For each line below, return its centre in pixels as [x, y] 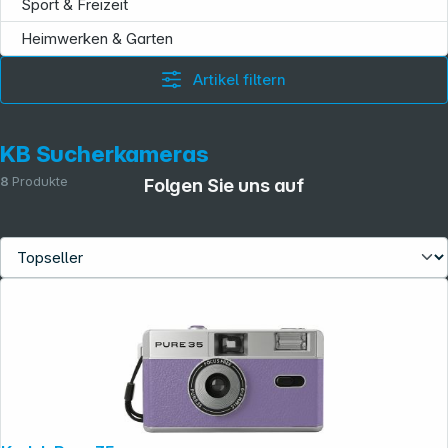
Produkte [40, 181]
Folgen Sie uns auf [224, 184]
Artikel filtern [240, 79]
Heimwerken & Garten [97, 38]
